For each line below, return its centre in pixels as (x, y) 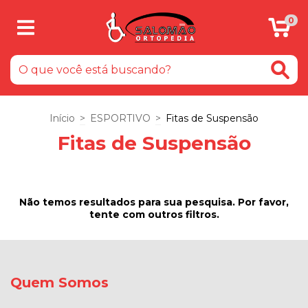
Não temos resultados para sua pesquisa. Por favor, (154, 202)
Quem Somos (59, 283)
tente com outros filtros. (154, 214)
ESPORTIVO (120, 118)
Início (62, 118)
